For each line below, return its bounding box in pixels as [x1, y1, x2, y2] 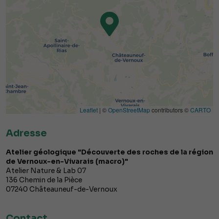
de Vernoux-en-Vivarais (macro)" [6, 157, 128, 166]
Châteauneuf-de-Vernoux [29, 185, 117, 194]
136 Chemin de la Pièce [6, 175, 82, 185]
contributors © [150, 106, 190, 114]
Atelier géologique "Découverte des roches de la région [6, 148, 213, 157]
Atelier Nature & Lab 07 [6, 166, 86, 175]
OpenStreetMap [108, 106, 150, 114]
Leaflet [80, 106, 98, 114]
